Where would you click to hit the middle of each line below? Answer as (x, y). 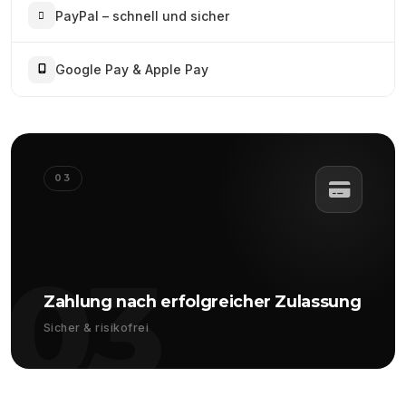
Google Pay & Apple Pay (131, 70)
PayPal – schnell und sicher (142, 15)
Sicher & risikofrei (97, 328)
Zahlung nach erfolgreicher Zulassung (203, 302)
